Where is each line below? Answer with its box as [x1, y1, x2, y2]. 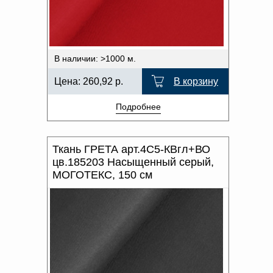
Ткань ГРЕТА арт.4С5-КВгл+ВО [52, 143, 210, 155]
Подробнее [115, 102, 161, 112]
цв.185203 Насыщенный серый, [52, 156, 214, 168]
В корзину [174, 76, 218, 87]
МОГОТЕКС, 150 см [52, 169, 152, 181]
